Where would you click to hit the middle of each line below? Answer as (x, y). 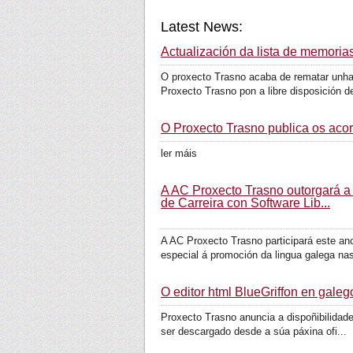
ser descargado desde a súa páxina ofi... (254, 331)
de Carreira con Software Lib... (245, 203)
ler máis (179, 153)
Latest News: (202, 27)
